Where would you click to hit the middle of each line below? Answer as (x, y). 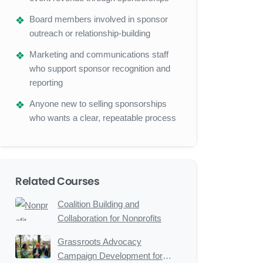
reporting (46, 82)
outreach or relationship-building (90, 33)
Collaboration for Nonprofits (109, 218)
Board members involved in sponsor (99, 19)
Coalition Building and (98, 204)
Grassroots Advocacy (100, 242)
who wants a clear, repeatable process (103, 118)
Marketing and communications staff (99, 54)
